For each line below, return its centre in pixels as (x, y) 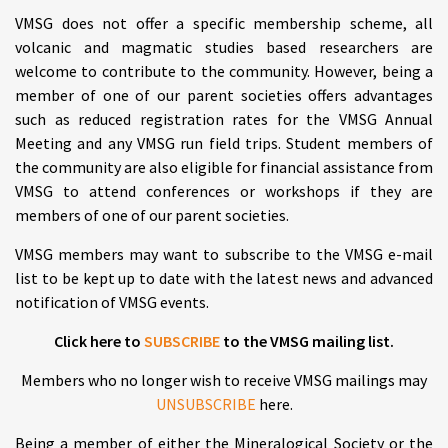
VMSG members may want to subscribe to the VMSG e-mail (224, 254)
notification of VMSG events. (112, 302)
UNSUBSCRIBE (205, 404)
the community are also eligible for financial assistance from (224, 167)
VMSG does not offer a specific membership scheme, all (224, 23)
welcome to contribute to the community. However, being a (224, 71)
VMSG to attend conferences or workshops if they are (224, 191)
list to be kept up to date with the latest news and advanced (224, 278)
